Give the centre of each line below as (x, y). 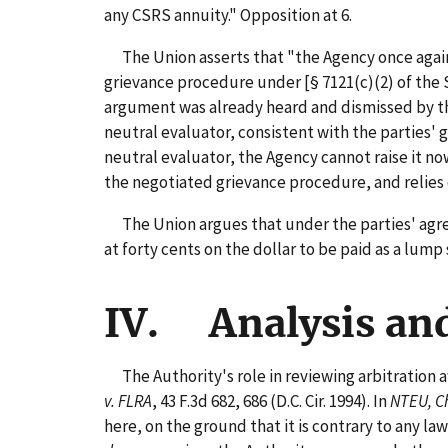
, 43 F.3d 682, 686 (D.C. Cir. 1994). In (271, 400)
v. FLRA (128, 400)
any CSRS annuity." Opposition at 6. (228, 14)
